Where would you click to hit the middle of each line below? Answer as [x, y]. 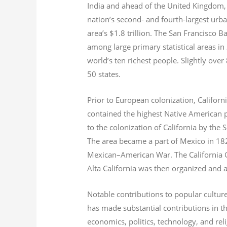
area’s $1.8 [106, 33]
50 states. [104, 74]
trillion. [140, 33]
